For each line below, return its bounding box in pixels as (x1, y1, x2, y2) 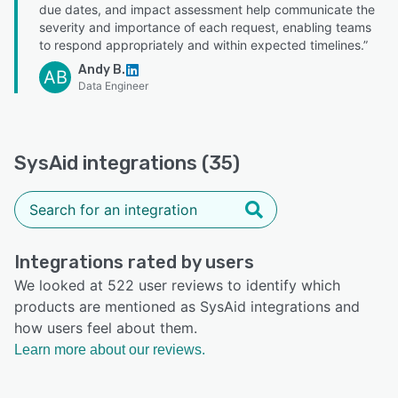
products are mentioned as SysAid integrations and (14, 297, 360, 315)
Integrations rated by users (14, 251, 254, 273)
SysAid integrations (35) (14, 150, 240, 175)
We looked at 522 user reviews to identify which (14, 275, 340, 294)
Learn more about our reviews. (14, 341, 205, 357)
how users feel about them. (14, 318, 197, 337)
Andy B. (78, 61, 125, 77)
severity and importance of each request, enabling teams (39, 19, 371, 35)
